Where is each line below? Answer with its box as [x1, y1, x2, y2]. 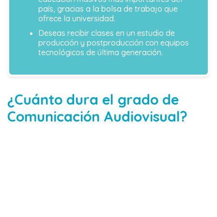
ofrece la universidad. [38, 14, 115, 24]
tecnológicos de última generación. [38, 47, 163, 58]
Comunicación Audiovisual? [7, 108, 187, 125]
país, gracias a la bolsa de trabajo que [38, 4, 178, 14]
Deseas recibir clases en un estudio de [38, 28, 175, 38]
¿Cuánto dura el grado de [7, 91, 179, 108]
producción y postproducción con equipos [38, 38, 189, 48]
